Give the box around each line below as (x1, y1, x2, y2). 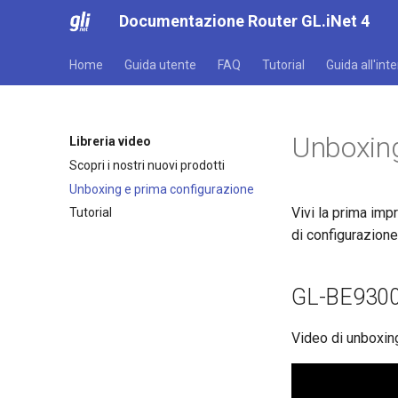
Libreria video (69, 134, 151, 148)
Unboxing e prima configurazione (69, 181, 254, 196)
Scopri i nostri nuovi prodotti (69, 157, 225, 172)
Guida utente (124, 58, 196, 72)
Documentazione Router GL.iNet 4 (119, 12, 370, 30)
